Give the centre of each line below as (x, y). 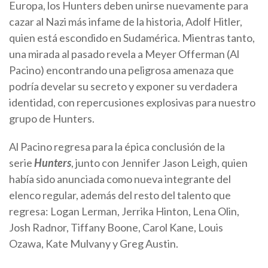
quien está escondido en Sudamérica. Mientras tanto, (132, 37)
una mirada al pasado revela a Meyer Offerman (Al (124, 54)
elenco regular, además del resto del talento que (120, 195)
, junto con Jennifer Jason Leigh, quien (159, 162)
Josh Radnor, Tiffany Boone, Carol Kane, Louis (116, 227)
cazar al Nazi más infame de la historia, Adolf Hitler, (126, 21)
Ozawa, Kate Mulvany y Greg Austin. (95, 243)
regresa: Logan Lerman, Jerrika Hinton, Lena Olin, (124, 211)
